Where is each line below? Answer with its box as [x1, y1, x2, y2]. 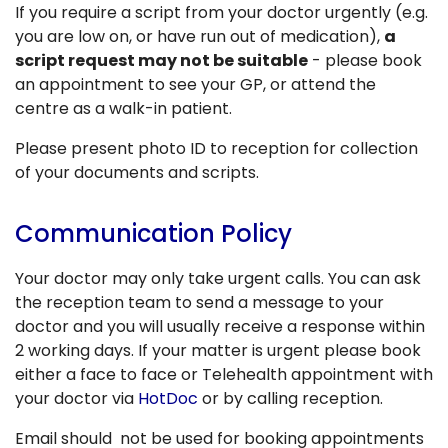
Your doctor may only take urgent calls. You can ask [15, 266, 421, 290]
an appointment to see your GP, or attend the [15, 72, 376, 96]
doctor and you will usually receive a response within [15, 314, 425, 338]
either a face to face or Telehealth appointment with [15, 362, 433, 386]
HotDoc [138, 386, 198, 410]
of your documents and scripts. [15, 160, 259, 184]
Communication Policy [15, 216, 292, 250]
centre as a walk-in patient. [15, 96, 232, 120]
